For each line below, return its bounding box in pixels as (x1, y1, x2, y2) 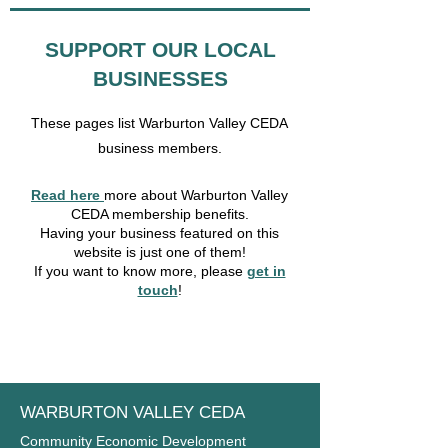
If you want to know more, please (33, 263, 247, 279)
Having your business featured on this (40, 225, 279, 241)
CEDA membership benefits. (70, 206, 249, 222)
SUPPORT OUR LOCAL (44, 38, 276, 61)
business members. (97, 140, 222, 156)
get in (246, 263, 286, 279)
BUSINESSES (92, 67, 228, 90)
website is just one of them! (73, 244, 246, 260)
